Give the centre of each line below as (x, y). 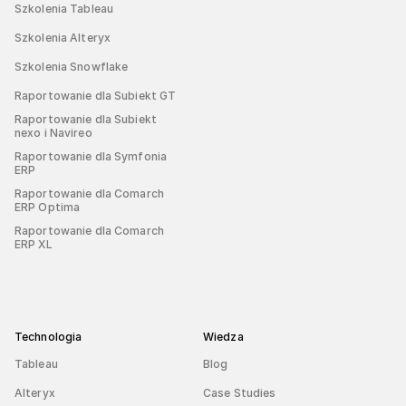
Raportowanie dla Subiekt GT (96, 95)
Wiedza (223, 336)
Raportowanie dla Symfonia (91, 156)
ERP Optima (48, 207)
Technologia (48, 336)
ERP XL (34, 244)
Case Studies (239, 392)
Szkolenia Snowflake (72, 66)
